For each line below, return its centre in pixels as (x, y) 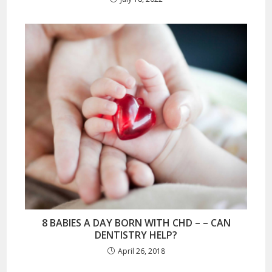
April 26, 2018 (141, 251)
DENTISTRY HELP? (136, 235)
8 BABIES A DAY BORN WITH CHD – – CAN (136, 223)
